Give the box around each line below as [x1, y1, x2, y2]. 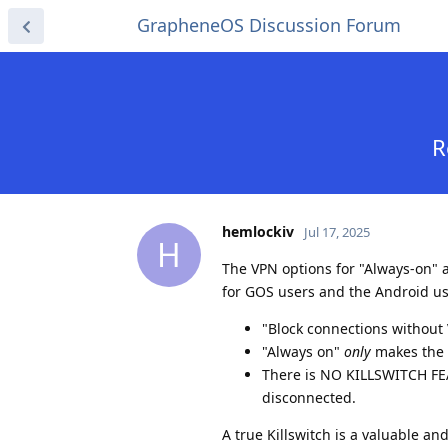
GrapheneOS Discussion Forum [137, 13, 401, 37]
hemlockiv [222, 221, 294, 241]
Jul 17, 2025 [304, 222, 370, 241]
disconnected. [262, 387, 356, 407]
